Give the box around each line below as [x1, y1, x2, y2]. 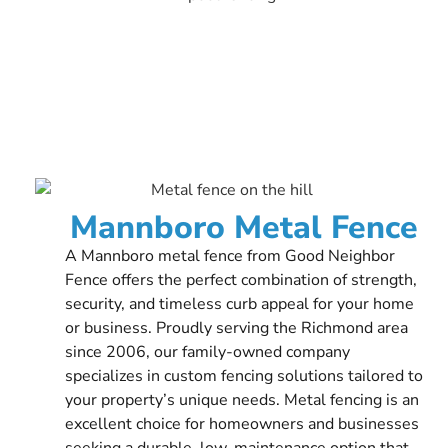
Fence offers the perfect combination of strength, [65, 268, 417, 291]
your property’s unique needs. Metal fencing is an [65, 388, 419, 411]
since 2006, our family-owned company [65, 340, 350, 363]
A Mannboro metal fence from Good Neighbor [65, 244, 395, 267]
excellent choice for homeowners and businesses [65, 412, 419, 435]
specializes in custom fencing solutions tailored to [65, 364, 423, 387]
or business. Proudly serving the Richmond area [65, 316, 408, 339]
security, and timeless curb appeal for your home [65, 292, 414, 315]
